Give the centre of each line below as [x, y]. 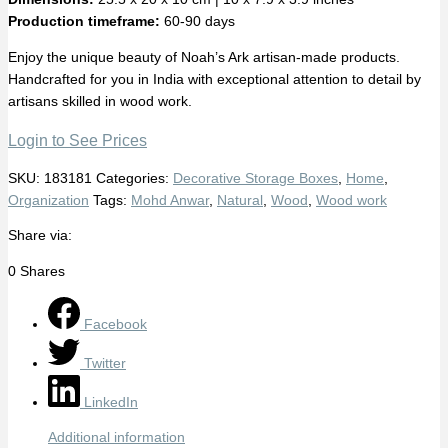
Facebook [115, 324]
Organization [48, 200]
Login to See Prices [77, 140]
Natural [240, 200]
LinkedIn [111, 402]
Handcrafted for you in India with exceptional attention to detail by [214, 79]
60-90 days [197, 22]
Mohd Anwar [170, 200]
